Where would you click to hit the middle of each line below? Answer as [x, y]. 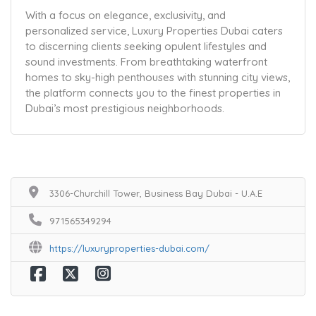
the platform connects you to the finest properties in [153, 93]
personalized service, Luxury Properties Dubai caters [154, 31]
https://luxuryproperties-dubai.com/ [129, 248]
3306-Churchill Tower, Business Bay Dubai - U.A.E [156, 193]
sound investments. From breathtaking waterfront [146, 62]
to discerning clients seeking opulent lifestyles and [146, 46]
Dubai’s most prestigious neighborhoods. [125, 108]
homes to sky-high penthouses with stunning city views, [158, 77]
